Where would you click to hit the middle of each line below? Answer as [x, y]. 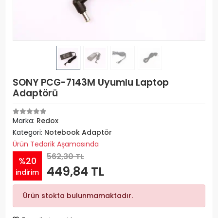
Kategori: [28, 132]
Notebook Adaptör [78, 132]
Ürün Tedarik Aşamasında [56, 144]
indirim [27, 172]
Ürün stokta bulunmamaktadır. [78, 196]
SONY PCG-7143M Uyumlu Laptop [91, 82]
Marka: [25, 121]
